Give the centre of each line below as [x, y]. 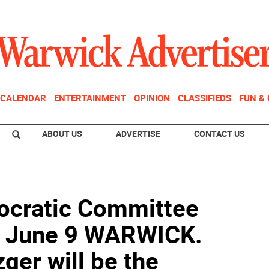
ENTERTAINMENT [90, 98]
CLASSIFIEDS [204, 98]
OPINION [152, 98]
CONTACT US [219, 134]
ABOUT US [62, 134]
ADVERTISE [138, 134]
